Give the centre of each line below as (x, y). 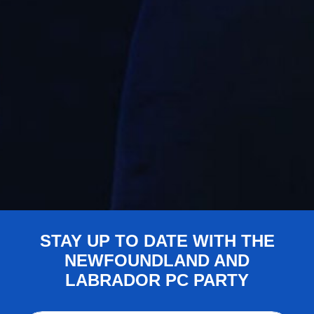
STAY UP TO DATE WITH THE (157, 240)
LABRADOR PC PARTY (157, 280)
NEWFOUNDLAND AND (157, 260)
